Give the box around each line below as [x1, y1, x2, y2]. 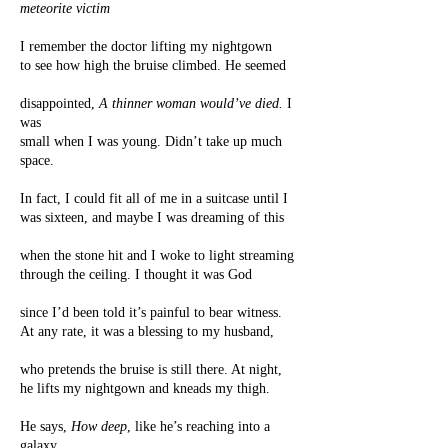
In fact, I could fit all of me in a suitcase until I [20, 191, 288, 206]
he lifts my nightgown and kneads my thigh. [20, 381, 270, 396]
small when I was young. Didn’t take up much [20, 134, 282, 149]
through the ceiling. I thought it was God [20, 267, 252, 282]
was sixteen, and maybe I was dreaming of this [20, 210, 284, 225]
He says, [20, 419, 71, 434]
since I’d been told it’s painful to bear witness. [20, 305, 282, 320]
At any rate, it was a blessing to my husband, [20, 324, 274, 339]
